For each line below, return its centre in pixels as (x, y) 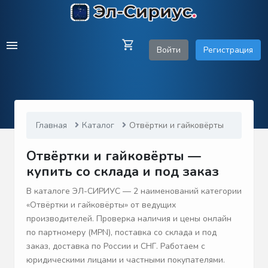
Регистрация (228, 50)
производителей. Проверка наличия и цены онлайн (129, 219)
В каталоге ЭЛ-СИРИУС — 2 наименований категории (134, 191)
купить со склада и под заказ (123, 172)
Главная (51, 126)
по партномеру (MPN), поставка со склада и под (121, 233)
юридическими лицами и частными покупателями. (126, 260)
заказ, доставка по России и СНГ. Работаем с (116, 246)
